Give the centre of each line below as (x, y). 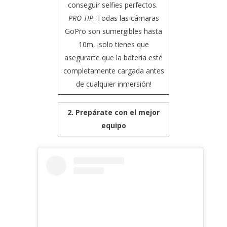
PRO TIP (81, 18)
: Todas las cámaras (126, 18)
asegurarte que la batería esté (113, 58)
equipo (113, 126)
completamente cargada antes (113, 71)
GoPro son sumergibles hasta (113, 31)
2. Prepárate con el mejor (113, 112)
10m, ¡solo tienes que (113, 45)
